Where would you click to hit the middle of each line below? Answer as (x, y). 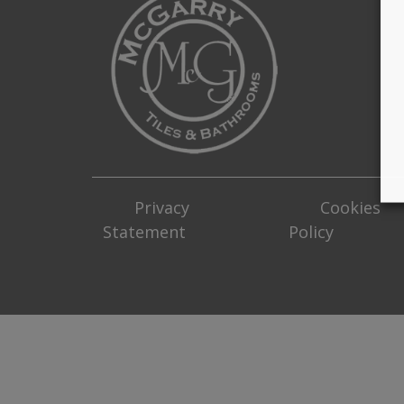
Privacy (162, 207)
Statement (144, 231)
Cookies (351, 207)
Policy (312, 231)
